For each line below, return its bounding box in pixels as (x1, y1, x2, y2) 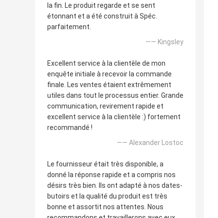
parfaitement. (47, 23, 91, 31)
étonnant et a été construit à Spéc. (47, 12, 157, 20)
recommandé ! (47, 124, 92, 132)
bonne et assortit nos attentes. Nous (47, 203, 163, 211)
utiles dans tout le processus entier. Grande (47, 91, 183, 100)
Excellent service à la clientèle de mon (47, 59, 165, 68)
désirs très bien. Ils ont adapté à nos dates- (47, 182, 182, 190)
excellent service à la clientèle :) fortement (47, 113, 181, 121)
